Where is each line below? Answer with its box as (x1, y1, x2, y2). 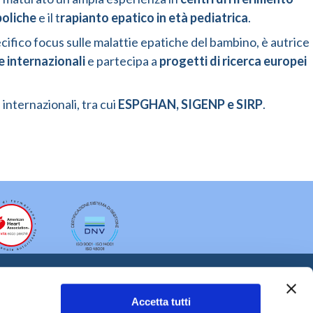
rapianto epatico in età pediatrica (60, 10, 248, 25)
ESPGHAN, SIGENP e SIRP (118, 96, 263, 112)
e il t (36, 10, 60, 25)
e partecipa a (85, 53, 159, 68)
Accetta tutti (131, 296, 191, 308)
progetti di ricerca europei (159, 53, 307, 68)
